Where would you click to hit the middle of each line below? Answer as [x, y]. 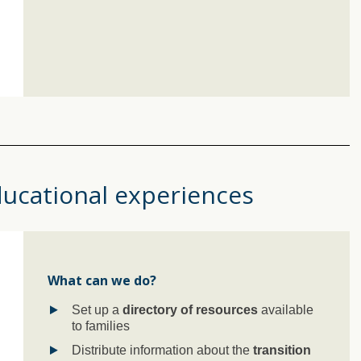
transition [282, 350]
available [286, 309]
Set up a [97, 309]
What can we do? [102, 280]
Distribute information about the [162, 350]
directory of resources [190, 309]
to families [101, 326]
